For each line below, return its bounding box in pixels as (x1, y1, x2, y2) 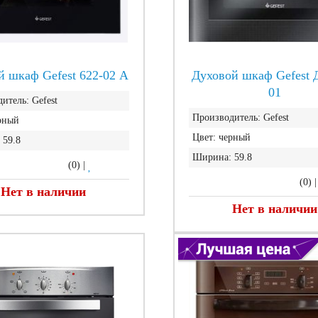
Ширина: (192, 152, 231, 163)
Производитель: (192, 112, 261, 123)
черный (218, 132, 251, 143)
